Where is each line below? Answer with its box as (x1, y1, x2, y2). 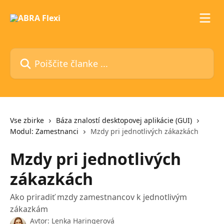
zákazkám (10, 203, 48, 214)
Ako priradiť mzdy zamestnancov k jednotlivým (10, 191, 187, 202)
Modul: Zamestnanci (10, 126, 78, 136)
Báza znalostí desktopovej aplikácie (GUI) (56, 115, 192, 125)
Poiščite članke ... (9, 48, 73, 59)
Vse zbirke (10, 115, 44, 125)
